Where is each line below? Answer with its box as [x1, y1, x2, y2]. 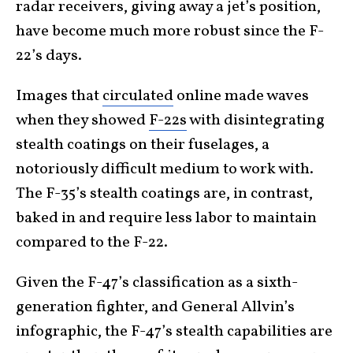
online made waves [173, 85, 309, 108]
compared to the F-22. [16, 232, 168, 255]
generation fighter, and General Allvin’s [16, 296, 295, 319]
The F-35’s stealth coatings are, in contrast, [16, 183, 313, 206]
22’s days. [16, 45, 82, 68]
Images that [16, 85, 102, 108]
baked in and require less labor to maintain [16, 207, 317, 230]
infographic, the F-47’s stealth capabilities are [16, 321, 333, 344]
